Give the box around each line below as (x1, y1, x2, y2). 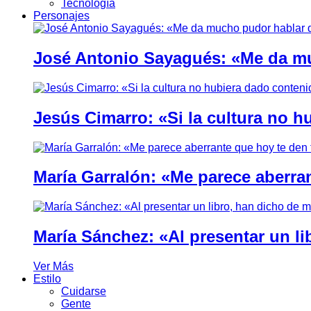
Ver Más (33, 260, 74, 273)
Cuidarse (61, 285, 106, 298)
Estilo (33, 273, 61, 285)
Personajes (33, 9, 90, 22)
